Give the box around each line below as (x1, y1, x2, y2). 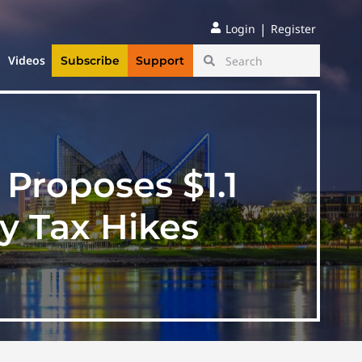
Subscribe (60, 53, 120, 69)
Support (136, 53, 185, 69)
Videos (8, 53, 46, 69)
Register (271, 21, 316, 36)
